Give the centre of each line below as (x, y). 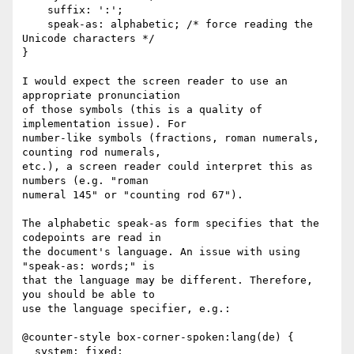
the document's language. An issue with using (161, 252)
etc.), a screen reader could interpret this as (168, 167)
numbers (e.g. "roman (85, 181)
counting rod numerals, (92, 153)
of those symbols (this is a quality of (142, 110)
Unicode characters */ (88, 39)
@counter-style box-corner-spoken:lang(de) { (158, 337)
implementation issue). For (104, 124)
